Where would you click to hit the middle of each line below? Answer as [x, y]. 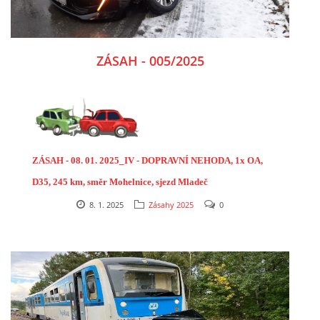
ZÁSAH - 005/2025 [150, 60]
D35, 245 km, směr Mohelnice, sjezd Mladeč [120, 181]
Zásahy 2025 [171, 204]
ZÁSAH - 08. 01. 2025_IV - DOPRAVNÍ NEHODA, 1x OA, [147, 160]
